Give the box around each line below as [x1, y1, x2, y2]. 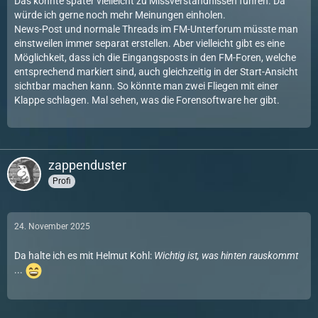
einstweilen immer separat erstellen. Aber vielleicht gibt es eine [14, 38, 285, 49]
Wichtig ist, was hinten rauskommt [154, 250, 298, 261]
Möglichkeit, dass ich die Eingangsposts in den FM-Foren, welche [14, 52, 296, 63]
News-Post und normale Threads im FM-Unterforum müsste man [14, 23, 298, 35]
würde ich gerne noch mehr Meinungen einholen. [14, 9, 226, 21]
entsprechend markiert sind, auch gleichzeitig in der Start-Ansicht [14, 66, 298, 77]
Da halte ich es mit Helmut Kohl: [14, 250, 154, 261]
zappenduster [48, 158, 126, 172]
